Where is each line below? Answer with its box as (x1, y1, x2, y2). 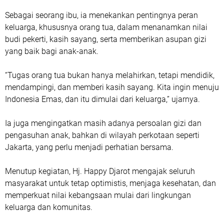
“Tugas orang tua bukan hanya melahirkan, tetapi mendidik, (5, 70, 214, 80)
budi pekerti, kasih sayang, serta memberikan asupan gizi (5, 34, 206, 44)
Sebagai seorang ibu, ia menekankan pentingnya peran (5, 10, 198, 20)
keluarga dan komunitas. (5, 202, 92, 212)
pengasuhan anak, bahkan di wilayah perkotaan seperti (5, 130, 199, 140)
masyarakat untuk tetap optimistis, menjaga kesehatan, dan (5, 178, 216, 188)
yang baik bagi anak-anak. (5, 46, 98, 56)
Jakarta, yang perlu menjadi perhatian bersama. (5, 142, 173, 152)
